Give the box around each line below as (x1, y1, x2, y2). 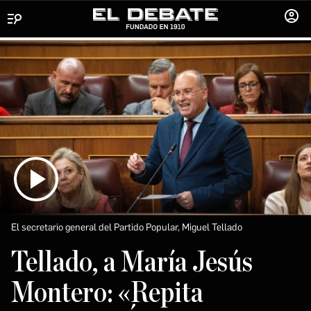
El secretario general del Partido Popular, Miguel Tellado (11, 221, 242, 233)
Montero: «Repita (11, 278, 203, 308)
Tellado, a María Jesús (11, 247, 253, 277)
